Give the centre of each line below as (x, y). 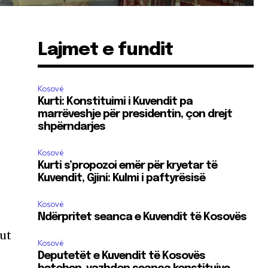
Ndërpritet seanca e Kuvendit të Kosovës (142, 217)
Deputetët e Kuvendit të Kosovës (122, 256)
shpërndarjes (72, 127)
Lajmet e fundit (106, 50)
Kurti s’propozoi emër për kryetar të (128, 166)
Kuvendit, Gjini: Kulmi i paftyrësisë (122, 178)
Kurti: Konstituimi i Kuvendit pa (115, 102)
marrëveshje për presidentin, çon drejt (135, 114)
